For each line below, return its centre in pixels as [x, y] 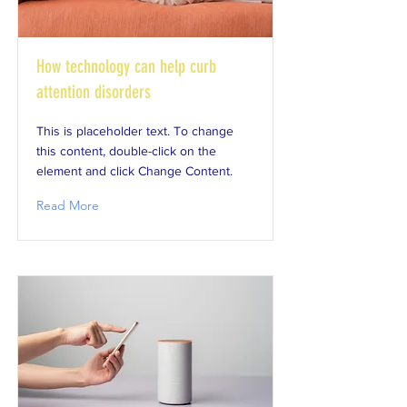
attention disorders [94, 92]
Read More [68, 205]
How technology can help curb [126, 66]
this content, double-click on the [126, 151]
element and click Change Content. [134, 171]
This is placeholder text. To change [135, 131]
